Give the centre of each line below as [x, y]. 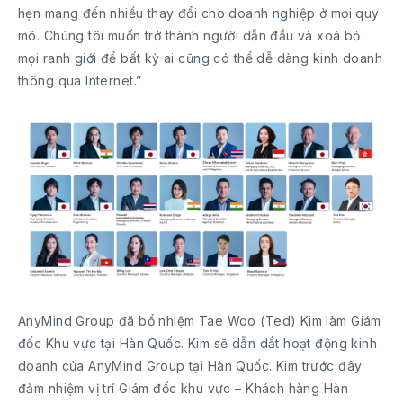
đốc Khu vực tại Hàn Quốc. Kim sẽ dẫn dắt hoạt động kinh [198, 344]
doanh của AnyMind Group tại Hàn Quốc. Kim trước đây [190, 366]
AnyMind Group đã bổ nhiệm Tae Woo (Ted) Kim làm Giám [200, 321]
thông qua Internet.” [80, 80]
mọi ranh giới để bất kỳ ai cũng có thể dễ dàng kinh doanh [200, 58]
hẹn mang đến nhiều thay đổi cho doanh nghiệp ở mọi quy [199, 13]
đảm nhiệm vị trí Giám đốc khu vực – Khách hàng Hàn [183, 389]
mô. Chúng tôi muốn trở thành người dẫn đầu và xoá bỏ [189, 35]
